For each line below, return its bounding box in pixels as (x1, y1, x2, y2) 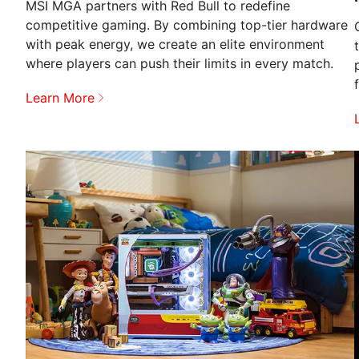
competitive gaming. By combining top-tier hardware (26, 16, 348, 33)
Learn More (26, 89, 95, 106)
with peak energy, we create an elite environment (26, 35, 325, 52)
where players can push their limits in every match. (26, 54, 333, 71)
